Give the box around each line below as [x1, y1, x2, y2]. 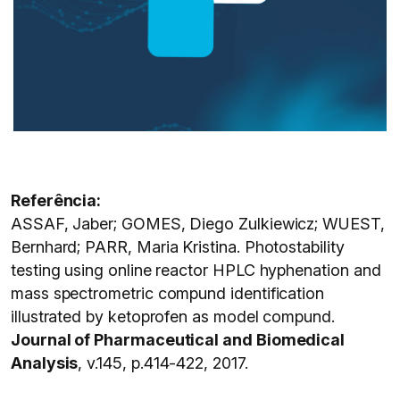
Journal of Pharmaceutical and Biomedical [11, 330, 346, 349]
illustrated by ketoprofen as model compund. [11, 307, 335, 326]
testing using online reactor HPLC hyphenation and [11, 261, 381, 279]
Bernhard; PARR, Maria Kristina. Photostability [11, 237, 345, 256]
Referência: [11, 191, 102, 210]
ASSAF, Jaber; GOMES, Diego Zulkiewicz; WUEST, [11, 214, 385, 233]
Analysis [11, 354, 79, 372]
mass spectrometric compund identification [11, 284, 325, 303]
